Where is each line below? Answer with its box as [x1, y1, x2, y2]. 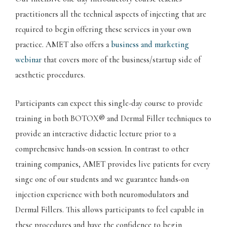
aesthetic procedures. [15, 69, 85, 80]
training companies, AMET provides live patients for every [15, 159, 210, 170]
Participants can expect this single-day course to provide [15, 98, 203, 109]
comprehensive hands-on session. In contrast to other [15, 144, 189, 155]
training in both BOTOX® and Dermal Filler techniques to [15, 113, 211, 124]
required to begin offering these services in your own [15, 24, 191, 34]
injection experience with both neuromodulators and [15, 190, 189, 200]
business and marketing [111, 39, 189, 50]
